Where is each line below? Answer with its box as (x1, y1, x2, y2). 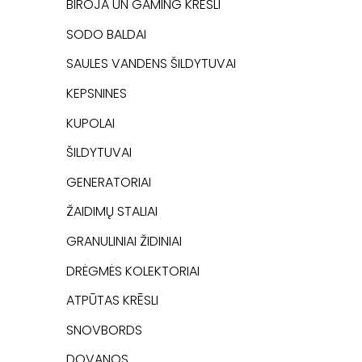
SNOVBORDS (66, 320, 142, 339)
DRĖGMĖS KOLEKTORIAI (66, 261, 200, 280)
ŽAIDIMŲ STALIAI (66, 202, 158, 221)
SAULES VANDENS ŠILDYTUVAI (66, 54, 236, 74)
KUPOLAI (66, 113, 115, 133)
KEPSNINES (66, 83, 127, 103)
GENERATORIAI (66, 172, 151, 192)
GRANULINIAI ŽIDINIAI (66, 231, 182, 250)
